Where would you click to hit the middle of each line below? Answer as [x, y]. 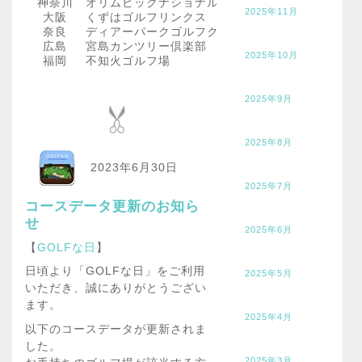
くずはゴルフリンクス [146, 17]
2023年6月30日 [134, 167]
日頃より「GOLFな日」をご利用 [115, 270]
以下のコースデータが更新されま [116, 329]
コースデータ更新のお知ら [112, 206]
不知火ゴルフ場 [128, 60]
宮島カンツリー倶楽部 [146, 46]
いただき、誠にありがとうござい [116, 287]
